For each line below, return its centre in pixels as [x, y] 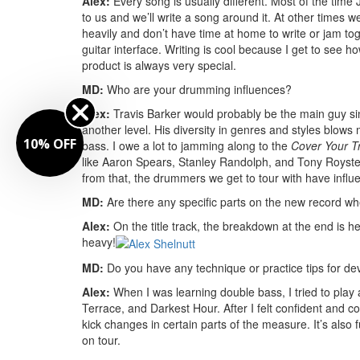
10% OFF [50, 143]
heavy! [99, 241]
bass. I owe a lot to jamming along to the [186, 145]
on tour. [101, 340]
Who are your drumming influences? [198, 89]
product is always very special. [159, 65]
